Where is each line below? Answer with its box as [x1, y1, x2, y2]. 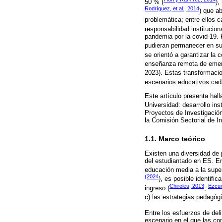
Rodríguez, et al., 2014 [145, 5, 199, 12]
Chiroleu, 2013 [169, 182, 204, 189]
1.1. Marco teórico [145, 135, 205, 143]
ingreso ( [145, 184, 169, 192]
